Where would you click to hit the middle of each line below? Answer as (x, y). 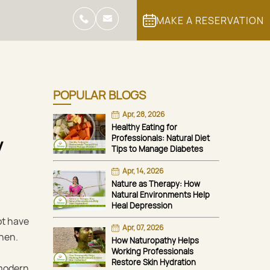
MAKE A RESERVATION (210, 20)
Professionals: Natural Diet (161, 138)
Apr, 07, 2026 (143, 228)
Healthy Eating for (144, 127)
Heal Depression (142, 206)
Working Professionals (152, 251)
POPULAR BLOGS (99, 95)
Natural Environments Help (161, 195)
